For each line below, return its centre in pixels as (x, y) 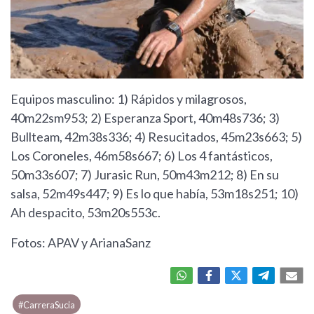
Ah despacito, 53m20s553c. (86, 212)
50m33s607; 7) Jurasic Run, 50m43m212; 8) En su (145, 174)
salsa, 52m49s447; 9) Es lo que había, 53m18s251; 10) (155, 193)
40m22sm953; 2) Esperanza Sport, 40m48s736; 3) (145, 117)
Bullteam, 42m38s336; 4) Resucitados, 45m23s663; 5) (156, 136)
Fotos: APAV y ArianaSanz (81, 242)
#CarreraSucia (47, 305)
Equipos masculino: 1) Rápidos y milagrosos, (129, 98)
